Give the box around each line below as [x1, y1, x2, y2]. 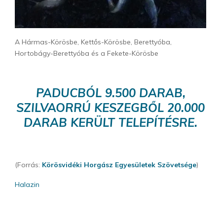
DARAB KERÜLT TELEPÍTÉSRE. [24, 115, 197, 130]
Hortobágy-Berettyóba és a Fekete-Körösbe [15, 49, 158, 58]
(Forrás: [15, 160, 42, 170]
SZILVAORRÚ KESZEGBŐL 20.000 [16, 100, 205, 115]
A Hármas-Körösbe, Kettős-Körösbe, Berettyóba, [15, 37, 172, 47]
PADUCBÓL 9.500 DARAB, [36, 85, 185, 101]
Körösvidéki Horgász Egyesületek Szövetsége [42, 160, 196, 170]
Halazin [15, 180, 39, 189]
